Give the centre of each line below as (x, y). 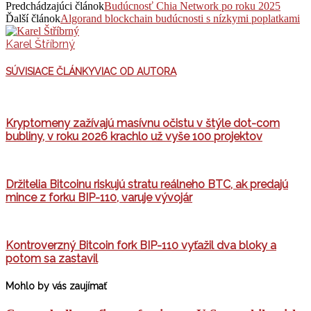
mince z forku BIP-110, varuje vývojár (99, 197)
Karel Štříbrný (40, 44)
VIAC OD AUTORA (135, 72)
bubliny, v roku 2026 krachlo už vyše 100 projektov (134, 136)
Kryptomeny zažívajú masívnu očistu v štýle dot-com (143, 123)
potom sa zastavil (52, 258)
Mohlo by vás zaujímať (56, 286)
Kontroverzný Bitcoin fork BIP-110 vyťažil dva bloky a (141, 245)
